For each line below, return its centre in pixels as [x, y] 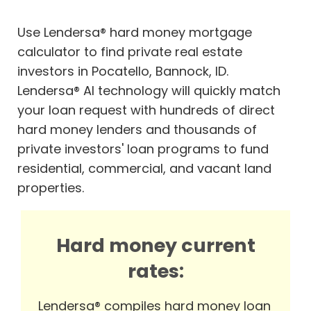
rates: [155, 271]
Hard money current [155, 246]
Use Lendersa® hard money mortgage [135, 33]
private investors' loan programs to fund [143, 149]
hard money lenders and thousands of [137, 130]
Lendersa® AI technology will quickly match [149, 91]
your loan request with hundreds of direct [146, 110]
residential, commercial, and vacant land [144, 169]
